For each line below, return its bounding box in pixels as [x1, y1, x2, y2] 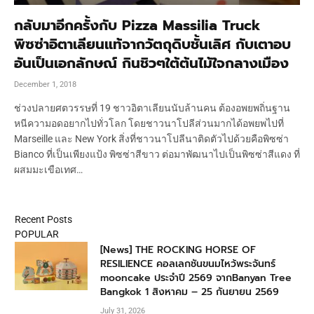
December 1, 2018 [14, 79, 76, 89]
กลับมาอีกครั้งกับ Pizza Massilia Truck [14, 14, 261, 36]
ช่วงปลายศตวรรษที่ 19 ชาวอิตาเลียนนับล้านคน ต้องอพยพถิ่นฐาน [14, 102, 290, 114]
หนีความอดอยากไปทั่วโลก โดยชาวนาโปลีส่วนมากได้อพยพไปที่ [14, 117, 284, 129]
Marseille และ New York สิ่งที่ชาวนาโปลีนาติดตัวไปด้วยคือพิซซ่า [14, 132, 289, 144]
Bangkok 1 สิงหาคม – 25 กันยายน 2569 [100, 284, 279, 299]
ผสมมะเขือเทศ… [14, 163, 83, 175]
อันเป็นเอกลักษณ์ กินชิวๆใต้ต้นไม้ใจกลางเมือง [14, 52, 289, 74]
